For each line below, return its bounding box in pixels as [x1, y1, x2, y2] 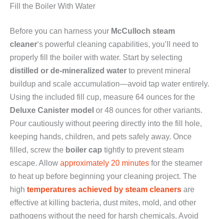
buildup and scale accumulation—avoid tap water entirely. [10, 79, 209, 88]
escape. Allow [10, 158, 60, 168]
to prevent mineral [127, 66, 191, 75]
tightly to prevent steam [102, 145, 184, 154]
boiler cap [66, 145, 102, 154]
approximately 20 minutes [60, 158, 149, 168]
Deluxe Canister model [10, 106, 94, 115]
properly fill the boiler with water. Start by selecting [10, 53, 182, 62]
